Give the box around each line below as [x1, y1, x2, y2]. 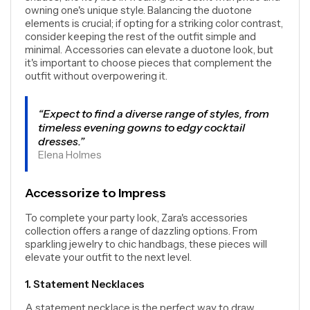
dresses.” [38, 134, 84, 148]
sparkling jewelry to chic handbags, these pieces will [25, 237, 267, 250]
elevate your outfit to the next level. [25, 250, 192, 264]
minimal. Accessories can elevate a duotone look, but [25, 43, 273, 56]
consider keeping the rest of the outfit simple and [25, 30, 256, 43]
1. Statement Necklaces [25, 277, 144, 291]
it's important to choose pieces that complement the [25, 56, 272, 69]
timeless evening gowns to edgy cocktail [38, 120, 245, 134]
